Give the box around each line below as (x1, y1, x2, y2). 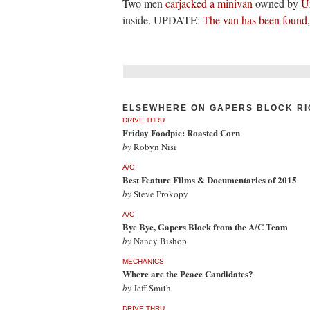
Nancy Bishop (131, 235, 187, 247)
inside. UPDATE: (122, 12, 203, 27)
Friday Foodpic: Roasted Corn (122, 126, 240, 139)
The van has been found (203, 12, 307, 27)
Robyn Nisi (131, 140, 176, 153)
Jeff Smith (131, 282, 171, 294)
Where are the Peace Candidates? (122, 267, 253, 280)
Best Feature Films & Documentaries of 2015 (122, 173, 297, 186)
